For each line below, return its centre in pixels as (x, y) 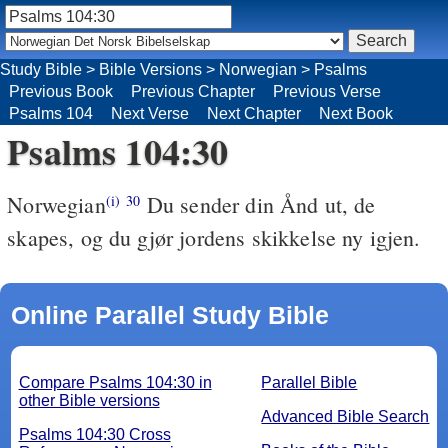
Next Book (356, 113)
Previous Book (61, 91)
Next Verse (150, 113)
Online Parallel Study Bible (169, 314)
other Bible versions (89, 400)
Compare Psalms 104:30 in (115, 382)
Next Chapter (254, 113)
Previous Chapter (193, 91)
